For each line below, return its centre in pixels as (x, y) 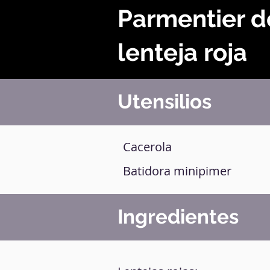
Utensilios (165, 102)
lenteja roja (182, 52)
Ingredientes (178, 217)
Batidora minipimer (177, 171)
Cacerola (147, 147)
